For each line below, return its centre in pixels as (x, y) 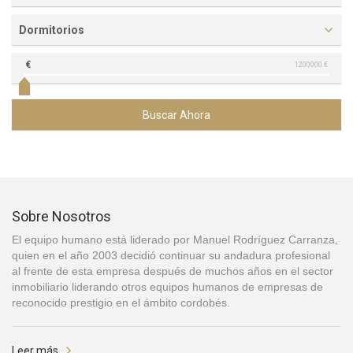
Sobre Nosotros (61, 217)
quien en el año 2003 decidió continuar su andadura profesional (171, 256)
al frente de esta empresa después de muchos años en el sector (173, 271)
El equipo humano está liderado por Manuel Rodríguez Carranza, (175, 240)
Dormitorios (52, 30)
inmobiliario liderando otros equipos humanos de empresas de (167, 287)
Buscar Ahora (176, 115)
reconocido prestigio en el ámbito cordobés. (121, 303)
